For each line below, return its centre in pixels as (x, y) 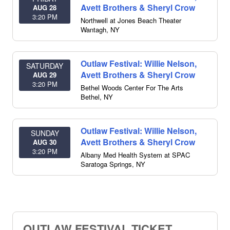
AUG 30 (45, 142)
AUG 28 (45, 7)
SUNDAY (45, 133)
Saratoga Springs (106, 164)
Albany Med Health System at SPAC (135, 155)
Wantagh (93, 30)
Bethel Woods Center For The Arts (132, 88)
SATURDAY (45, 66)
